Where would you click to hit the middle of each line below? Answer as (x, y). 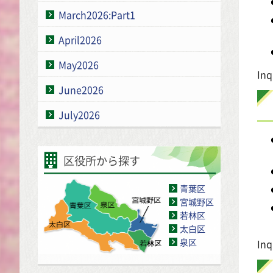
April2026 (80, 39)
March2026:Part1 (97, 14)
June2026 (81, 89)
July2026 (79, 114)
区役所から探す (102, 160)
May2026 (79, 64)
